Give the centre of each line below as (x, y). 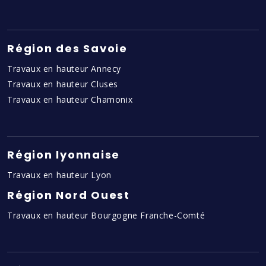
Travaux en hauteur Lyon (59, 175)
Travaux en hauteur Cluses (63, 84)
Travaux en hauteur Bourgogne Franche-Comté (106, 216)
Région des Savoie (67, 49)
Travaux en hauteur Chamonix (70, 100)
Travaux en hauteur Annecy (64, 69)
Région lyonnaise (64, 155)
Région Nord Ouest (69, 195)
